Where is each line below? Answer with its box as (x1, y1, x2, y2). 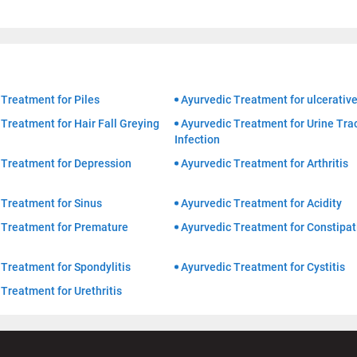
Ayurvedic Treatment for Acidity (181, 197, 342, 210)
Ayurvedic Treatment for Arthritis (181, 157, 348, 171)
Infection (175, 133, 220, 147)
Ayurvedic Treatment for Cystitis (181, 261, 345, 274)
